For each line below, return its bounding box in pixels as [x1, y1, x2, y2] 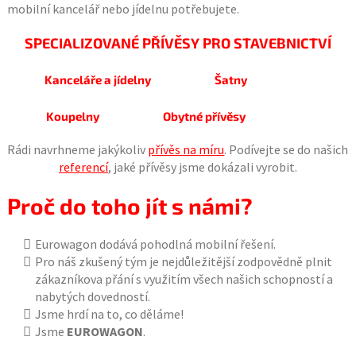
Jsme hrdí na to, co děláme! [34, 306, 184, 322]
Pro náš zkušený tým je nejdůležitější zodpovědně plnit [34, 253, 332, 269]
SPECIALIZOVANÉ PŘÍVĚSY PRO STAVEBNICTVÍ [24, 34, 331, 52]
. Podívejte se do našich [224, 141, 349, 157]
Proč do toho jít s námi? [6, 192, 253, 219]
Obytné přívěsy [163, 109, 246, 123]
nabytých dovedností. [34, 288, 150, 304]
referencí [58, 159, 108, 175]
